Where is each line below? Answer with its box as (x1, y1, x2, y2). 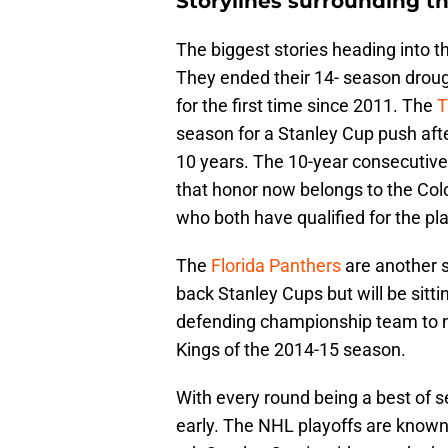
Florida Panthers (211, 255, 341, 277)
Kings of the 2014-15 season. (176, 339, 406, 361)
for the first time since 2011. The (176, 95, 437, 117)
